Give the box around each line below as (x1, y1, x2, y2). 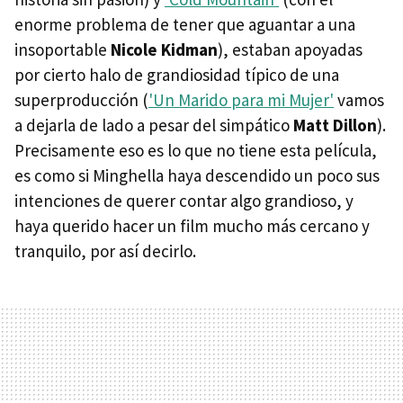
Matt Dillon (293, 114, 377, 136)
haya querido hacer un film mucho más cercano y (14, 215, 370, 237)
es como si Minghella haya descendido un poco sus (14, 165, 380, 186)
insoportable (14, 39, 111, 60)
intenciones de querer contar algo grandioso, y (14, 190, 354, 211)
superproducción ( (14, 89, 148, 111)
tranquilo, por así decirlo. (14, 240, 196, 262)
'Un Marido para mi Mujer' (148, 89, 334, 111)
